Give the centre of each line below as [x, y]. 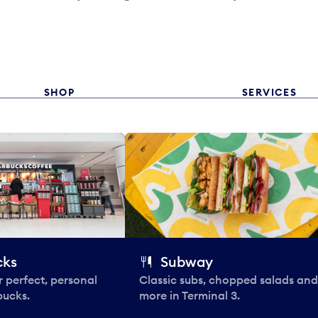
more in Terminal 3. [190, 295]
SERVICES [269, 92]
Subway [187, 261]
